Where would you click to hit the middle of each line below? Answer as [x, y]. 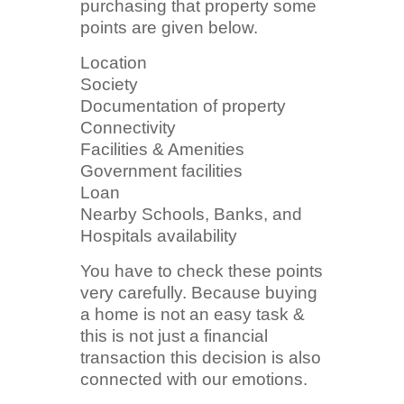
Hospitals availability [159, 236]
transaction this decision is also [201, 358]
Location [114, 63]
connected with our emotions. [194, 380]
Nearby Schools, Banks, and [191, 215]
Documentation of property [183, 106]
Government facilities [161, 171]
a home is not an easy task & [193, 315]
